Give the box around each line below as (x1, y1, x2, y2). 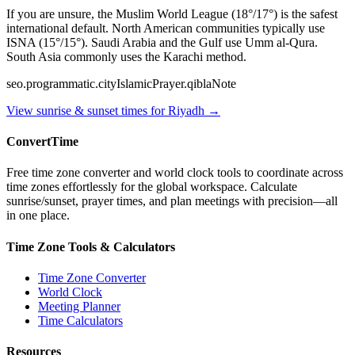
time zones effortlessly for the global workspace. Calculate (6, 180, 297, 194)
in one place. (6, 208, 70, 223)
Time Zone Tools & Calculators (6, 239, 175, 254)
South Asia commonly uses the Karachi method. (6, 49, 246, 63)
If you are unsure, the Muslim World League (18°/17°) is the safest (6, 6, 338, 21)
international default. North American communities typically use (6, 21, 325, 35)
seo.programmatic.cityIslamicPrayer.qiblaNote (6, 76, 236, 90)
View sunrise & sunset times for (6, 103, 168, 117)
